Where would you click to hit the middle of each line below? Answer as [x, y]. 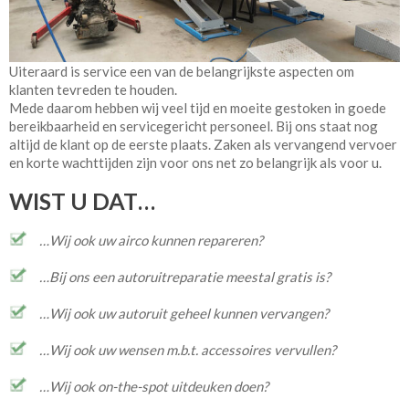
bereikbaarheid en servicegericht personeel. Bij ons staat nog [194, 126]
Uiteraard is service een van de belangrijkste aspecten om [182, 72]
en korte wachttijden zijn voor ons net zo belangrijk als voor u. [195, 163]
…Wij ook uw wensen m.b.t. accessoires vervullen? [188, 350]
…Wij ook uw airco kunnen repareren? [151, 241]
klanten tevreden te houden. [93, 90]
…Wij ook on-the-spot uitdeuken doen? [154, 387]
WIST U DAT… [82, 201]
